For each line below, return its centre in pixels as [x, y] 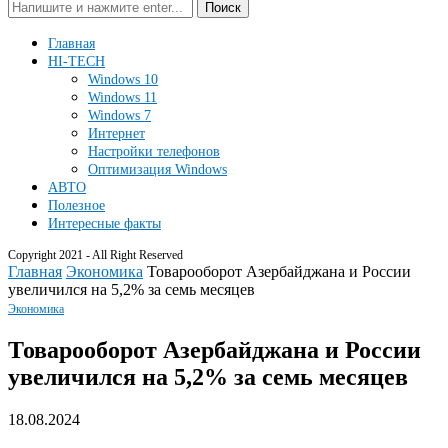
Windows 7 [119, 115]
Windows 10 [123, 79]
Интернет [116, 133]
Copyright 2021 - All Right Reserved [95, 255]
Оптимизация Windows [157, 169]
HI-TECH [76, 61]
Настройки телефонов [154, 151]
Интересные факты [104, 223]
